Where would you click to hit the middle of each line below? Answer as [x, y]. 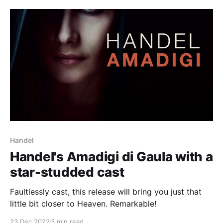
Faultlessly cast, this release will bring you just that [106, 191]
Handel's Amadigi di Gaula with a [111, 156]
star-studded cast [67, 172]
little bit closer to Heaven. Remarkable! [83, 203]
